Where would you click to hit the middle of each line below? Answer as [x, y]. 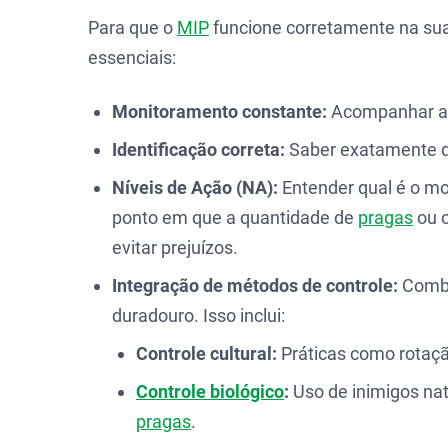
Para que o [132, 27]
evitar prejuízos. [175, 247]
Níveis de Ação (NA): [195, 187]
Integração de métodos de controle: [255, 285]
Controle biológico [210, 391]
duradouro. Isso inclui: [198, 315]
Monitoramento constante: [219, 111]
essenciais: [132, 57]
